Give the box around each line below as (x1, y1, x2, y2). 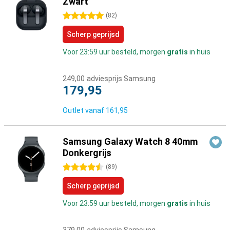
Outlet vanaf (63, 106, 106, 114)
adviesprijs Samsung (87, 74, 156, 83)
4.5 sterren (63, 163, 99, 171)
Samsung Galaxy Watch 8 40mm (63, 136, 198, 147)
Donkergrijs (63, 147, 111, 158)
